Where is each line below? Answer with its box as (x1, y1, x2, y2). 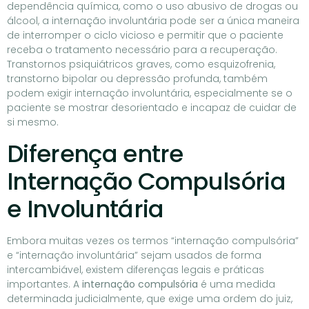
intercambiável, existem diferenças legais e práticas (7, 262, 264, 277)
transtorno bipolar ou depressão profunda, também (7, 72, 268, 86)
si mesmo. (7, 115, 59, 130)
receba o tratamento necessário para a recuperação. (7, 43, 277, 57)
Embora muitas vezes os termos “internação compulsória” (7, 233, 299, 248)
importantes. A (7, 277, 82, 291)
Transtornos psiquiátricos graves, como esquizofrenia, (7, 57, 275, 72)
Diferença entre (7, 137, 183, 170)
